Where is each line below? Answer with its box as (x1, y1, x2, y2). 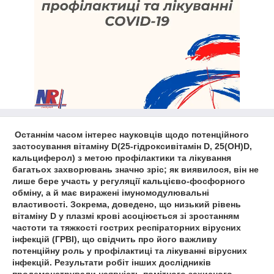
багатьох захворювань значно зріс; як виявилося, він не (12, 165, 259, 174)
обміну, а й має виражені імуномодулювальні (12, 188, 209, 198)
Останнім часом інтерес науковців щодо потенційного (12, 130, 249, 139)
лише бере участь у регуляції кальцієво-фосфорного (12, 176, 245, 186)
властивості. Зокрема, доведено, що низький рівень (12, 199, 241, 209)
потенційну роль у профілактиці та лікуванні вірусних (12, 246, 247, 256)
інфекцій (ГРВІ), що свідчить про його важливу (12, 234, 217, 244)
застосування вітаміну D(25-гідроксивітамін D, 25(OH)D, (12, 141, 252, 151)
